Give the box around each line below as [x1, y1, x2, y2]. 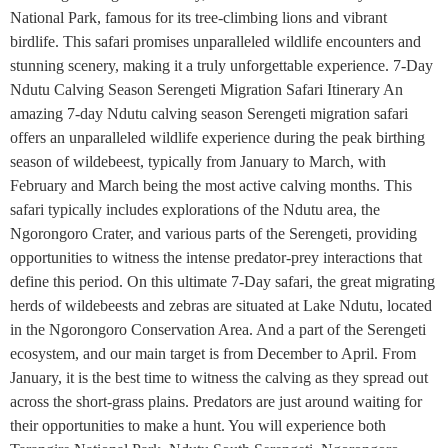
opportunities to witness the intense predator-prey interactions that [10, 249, 422, 266]
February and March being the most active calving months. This [10, 177, 412, 194]
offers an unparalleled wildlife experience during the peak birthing [10, 129, 425, 146]
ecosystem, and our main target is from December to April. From [10, 345, 416, 362]
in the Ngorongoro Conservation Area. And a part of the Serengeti [10, 321, 426, 338]
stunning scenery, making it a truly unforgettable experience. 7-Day [10, 57, 433, 74]
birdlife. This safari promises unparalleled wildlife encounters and [10, 33, 421, 50]
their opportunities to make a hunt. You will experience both [10, 417, 386, 434]
